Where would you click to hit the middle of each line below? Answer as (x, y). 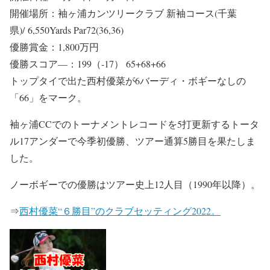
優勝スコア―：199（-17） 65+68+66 (88, 63)
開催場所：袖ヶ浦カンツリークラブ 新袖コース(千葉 (123, 13)
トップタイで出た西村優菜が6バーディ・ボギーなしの (128, 80)
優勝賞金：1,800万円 (54, 46)
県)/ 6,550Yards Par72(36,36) (67, 30)
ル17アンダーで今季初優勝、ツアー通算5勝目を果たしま (133, 140)
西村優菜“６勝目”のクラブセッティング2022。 (120, 210)
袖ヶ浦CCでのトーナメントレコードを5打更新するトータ (134, 124)
